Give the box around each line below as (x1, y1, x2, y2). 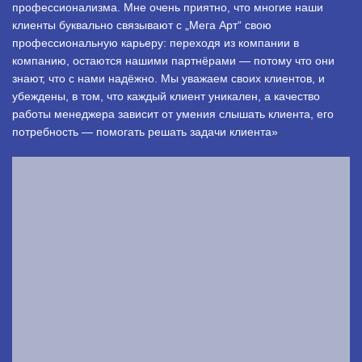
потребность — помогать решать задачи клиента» (12, 124, 278, 138)
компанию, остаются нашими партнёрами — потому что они (12, 53, 335, 67)
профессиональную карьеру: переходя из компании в (12, 36, 299, 49)
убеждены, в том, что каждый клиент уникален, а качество (12, 89, 320, 103)
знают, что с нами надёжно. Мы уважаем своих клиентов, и (12, 71, 325, 85)
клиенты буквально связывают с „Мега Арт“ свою (12, 18, 271, 32)
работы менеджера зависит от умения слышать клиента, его (12, 107, 334, 120)
